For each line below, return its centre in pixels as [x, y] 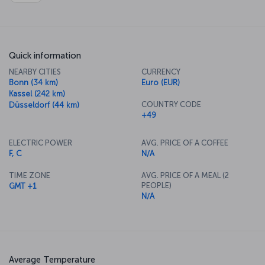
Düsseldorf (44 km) [44, 105]
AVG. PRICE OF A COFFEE [185, 143]
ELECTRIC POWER [41, 143]
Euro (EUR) [161, 82]
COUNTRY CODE [171, 104]
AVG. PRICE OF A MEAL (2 [185, 175]
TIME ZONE [30, 175]
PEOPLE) [156, 185]
